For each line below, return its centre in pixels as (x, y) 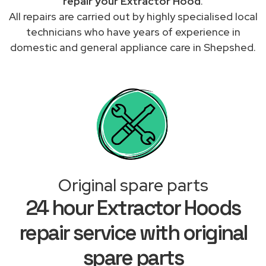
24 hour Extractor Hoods (133, 208)
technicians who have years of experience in (133, 31)
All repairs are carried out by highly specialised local (133, 16)
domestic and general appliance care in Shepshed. (133, 47)
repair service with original (133, 232)
